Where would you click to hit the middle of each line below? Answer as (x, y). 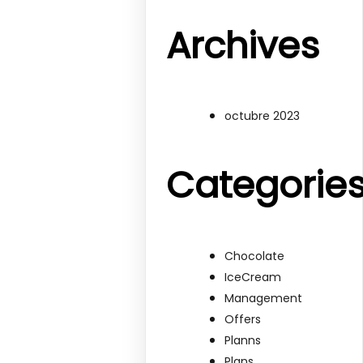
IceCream (253, 277)
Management (264, 298)
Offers (243, 319)
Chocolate (255, 256)
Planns (243, 340)
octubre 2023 (263, 116)
